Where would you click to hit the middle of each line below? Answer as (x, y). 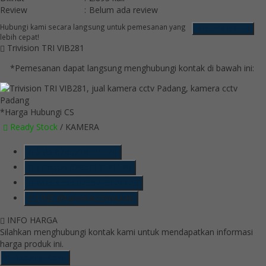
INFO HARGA (31, 220)
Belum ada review (123, 10)
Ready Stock (33, 127)
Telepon (51, 167)
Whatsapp (55, 183)
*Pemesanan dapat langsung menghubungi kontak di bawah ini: (132, 68)
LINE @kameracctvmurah (83, 198)
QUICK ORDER (225, 29)
